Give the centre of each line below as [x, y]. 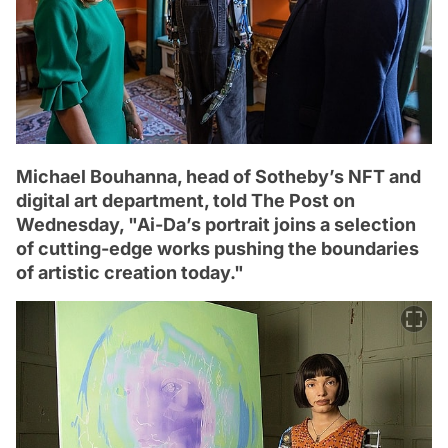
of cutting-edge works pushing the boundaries [217, 248]
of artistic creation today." [130, 272]
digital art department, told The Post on [185, 200]
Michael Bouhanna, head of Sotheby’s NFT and [218, 176]
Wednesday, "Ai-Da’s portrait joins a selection [216, 224]
